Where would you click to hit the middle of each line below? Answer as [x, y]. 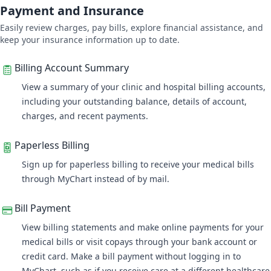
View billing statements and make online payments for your [143, 227]
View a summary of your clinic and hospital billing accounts [142, 87]
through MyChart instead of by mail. [97, 179]
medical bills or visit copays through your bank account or [139, 242]
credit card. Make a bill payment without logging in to [131, 256]
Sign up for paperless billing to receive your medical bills [138, 164]
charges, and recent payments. [86, 116]
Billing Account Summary [72, 68]
